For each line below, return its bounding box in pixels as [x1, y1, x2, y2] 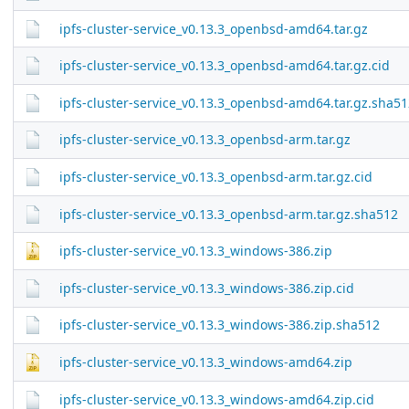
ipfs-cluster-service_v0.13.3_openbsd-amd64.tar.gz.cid [58, 57, 390, 75]
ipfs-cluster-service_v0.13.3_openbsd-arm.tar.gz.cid [58, 167, 372, 185]
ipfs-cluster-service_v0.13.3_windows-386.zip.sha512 [58, 316, 380, 334]
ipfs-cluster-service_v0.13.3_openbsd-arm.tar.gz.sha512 [58, 204, 398, 223]
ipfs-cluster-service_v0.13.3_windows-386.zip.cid [58, 278, 354, 297]
